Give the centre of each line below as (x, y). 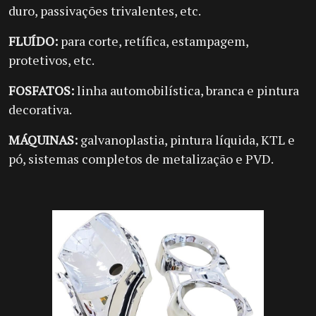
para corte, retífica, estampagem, (154, 41)
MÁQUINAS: (44, 140)
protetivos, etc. (51, 60)
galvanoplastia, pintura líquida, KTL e (188, 140)
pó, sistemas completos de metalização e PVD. (141, 159)
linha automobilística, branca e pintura (188, 91)
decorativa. (40, 110)
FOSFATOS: (43, 91)
